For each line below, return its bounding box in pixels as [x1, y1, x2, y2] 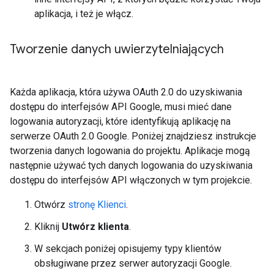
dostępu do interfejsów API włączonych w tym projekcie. [10, 174, 252, 186]
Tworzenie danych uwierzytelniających [10, 42, 224, 57]
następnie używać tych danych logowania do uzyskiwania [10, 160, 253, 171]
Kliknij [34, 221, 62, 232]
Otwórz [34, 199, 68, 210]
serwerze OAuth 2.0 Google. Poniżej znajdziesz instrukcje [10, 130, 256, 142]
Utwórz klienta [62, 221, 129, 232]
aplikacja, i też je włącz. [34, 8, 133, 20]
